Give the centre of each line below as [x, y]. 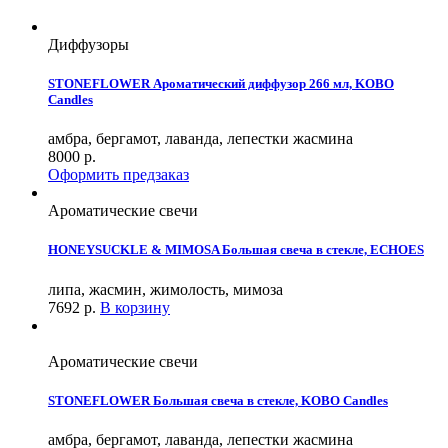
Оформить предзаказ [118, 175]
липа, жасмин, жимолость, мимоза [165, 289]
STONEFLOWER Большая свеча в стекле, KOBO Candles [218, 400]
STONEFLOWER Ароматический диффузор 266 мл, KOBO [221, 84]
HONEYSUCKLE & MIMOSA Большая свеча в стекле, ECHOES [236, 250]
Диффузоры [88, 44]
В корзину [135, 307]
